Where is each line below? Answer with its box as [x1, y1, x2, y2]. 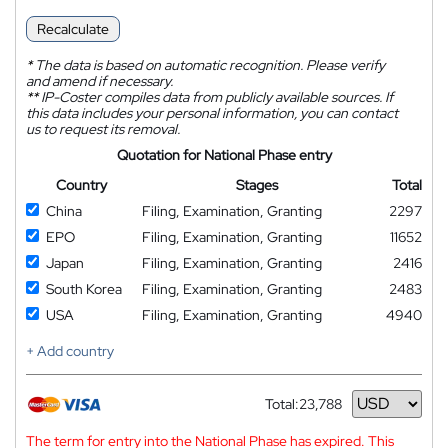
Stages [235, 175, 278, 194]
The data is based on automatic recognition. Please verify [32, 55, 385, 74]
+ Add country [26, 341, 114, 360]
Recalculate [37, 19, 109, 38]
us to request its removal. [26, 119, 180, 138]
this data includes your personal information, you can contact [26, 103, 398, 122]
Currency [265, 402, 323, 421]
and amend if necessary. [26, 71, 173, 90]
